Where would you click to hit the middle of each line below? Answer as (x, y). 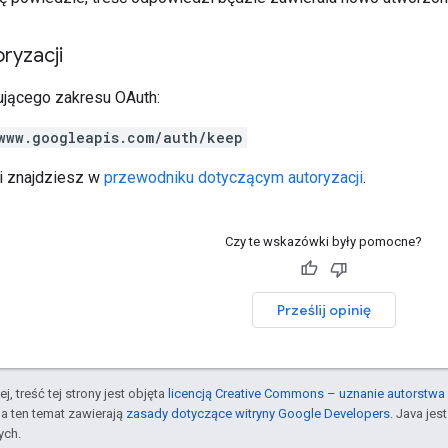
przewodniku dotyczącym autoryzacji (233, 177)
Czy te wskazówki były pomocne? (323, 241)
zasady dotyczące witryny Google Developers (258, 413)
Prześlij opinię (323, 309)
